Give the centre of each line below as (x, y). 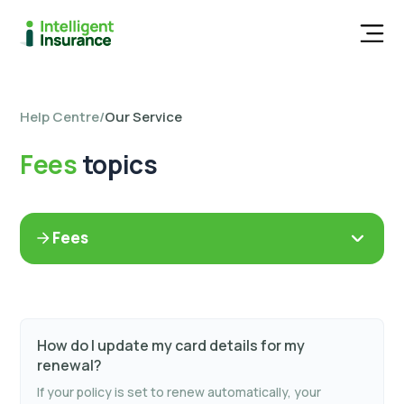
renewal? (69, 365)
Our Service (143, 117)
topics (117, 164)
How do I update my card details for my (171, 345)
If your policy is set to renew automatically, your (179, 392)
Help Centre (60, 117)
